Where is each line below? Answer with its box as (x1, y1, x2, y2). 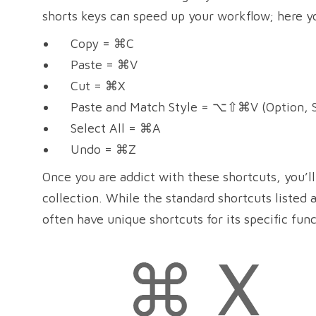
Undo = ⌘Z (56, 142, 136, 157)
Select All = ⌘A (56, 121, 161, 135)
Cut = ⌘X (56, 78, 126, 93)
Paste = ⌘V (56, 57, 138, 72)
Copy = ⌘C (56, 36, 134, 51)
